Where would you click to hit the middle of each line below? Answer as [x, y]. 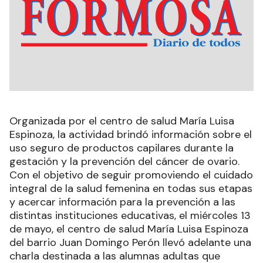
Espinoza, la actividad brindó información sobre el [131, 134]
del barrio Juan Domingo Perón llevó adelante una [130, 242]
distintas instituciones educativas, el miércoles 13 [130, 215]
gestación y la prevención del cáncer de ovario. [124, 161]
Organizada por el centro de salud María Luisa [122, 121]
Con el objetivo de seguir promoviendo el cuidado [131, 175]
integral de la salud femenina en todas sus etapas [131, 188]
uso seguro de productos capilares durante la [122, 148]
